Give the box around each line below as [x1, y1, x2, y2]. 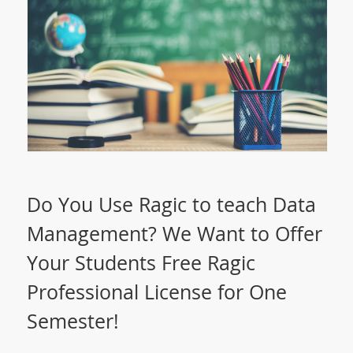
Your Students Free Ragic [26, 248, 255, 276]
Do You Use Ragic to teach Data [26, 190, 316, 217]
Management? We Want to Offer [26, 219, 322, 247]
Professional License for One [26, 277, 287, 305]
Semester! [26, 307, 119, 334]
